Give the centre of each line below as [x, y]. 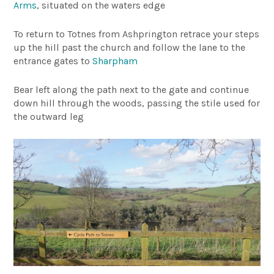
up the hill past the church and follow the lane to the [130, 48]
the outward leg [49, 117]
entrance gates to [53, 61]
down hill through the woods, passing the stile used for [137, 103]
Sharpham [118, 61]
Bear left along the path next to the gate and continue [131, 90]
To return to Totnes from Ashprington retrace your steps [137, 34]
